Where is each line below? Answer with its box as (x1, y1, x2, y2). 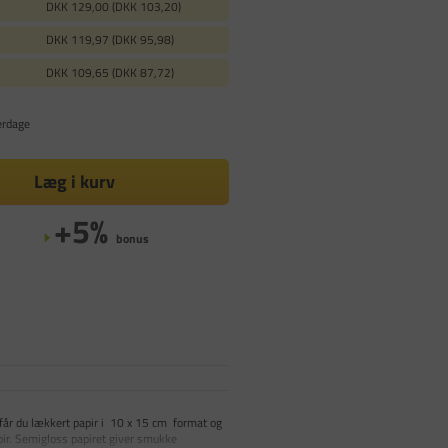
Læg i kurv (33, 167, 115, 195)
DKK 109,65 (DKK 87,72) (45, 62, 174, 82)
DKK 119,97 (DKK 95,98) (45, 29, 174, 49)
